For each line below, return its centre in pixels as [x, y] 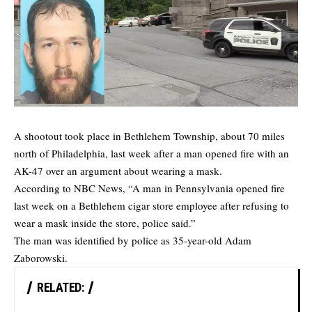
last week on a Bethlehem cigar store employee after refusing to [151, 206]
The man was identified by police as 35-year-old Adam [133, 241]
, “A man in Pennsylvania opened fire [204, 188]
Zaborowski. [41, 258]
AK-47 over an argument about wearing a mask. [118, 171]
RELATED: [60, 288]
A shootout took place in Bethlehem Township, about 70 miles [149, 136]
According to [44, 188]
